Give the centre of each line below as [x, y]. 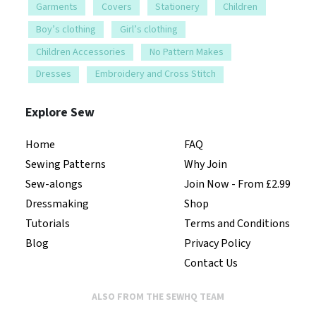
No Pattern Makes [186, 52]
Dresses [54, 74]
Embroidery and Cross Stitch [155, 74]
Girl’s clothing [148, 29]
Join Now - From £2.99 [237, 184]
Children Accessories [81, 52]
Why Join [206, 164]
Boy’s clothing [66, 29]
